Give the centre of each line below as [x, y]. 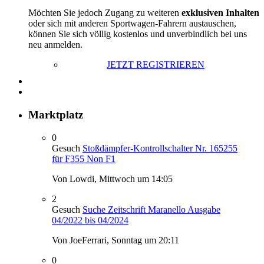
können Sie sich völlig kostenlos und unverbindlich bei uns [138, 34]
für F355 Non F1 [84, 159]
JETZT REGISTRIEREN [156, 65]
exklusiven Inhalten [220, 13]
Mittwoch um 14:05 [136, 179]
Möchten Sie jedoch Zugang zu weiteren [105, 13]
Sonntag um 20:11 [145, 240]
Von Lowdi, [75, 179]
